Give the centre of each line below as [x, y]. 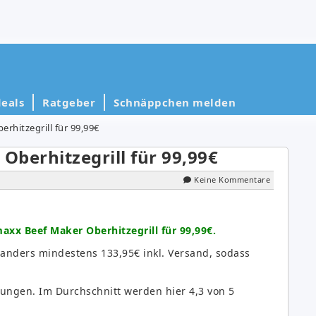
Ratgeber [69, 102]
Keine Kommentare [232, 179]
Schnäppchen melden [175, 102]
